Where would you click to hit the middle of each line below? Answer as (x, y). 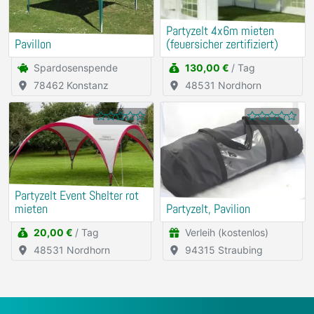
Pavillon (33, 45)
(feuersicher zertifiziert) (222, 45)
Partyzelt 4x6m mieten (220, 31)
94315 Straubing (224, 250)
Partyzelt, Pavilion (208, 209)
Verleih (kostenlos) (227, 233)
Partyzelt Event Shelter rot (77, 196)
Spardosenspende (76, 68)
